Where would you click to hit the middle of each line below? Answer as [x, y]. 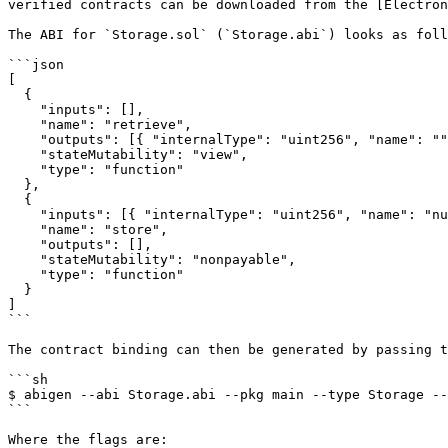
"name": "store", [24, 229]
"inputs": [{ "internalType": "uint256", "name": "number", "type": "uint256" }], [24, 214]
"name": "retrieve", [24, 124]
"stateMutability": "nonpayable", [24, 259]
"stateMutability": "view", [24, 154]
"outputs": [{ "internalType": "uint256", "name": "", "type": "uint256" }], [24, 139]
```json [36, 64]
